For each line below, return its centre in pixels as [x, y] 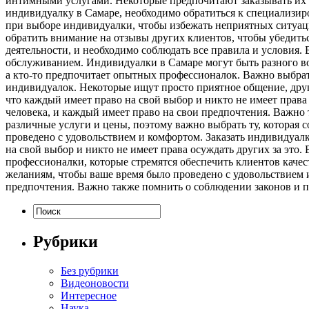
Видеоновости [95, 283]
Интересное [89, 295]
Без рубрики [90, 270]
